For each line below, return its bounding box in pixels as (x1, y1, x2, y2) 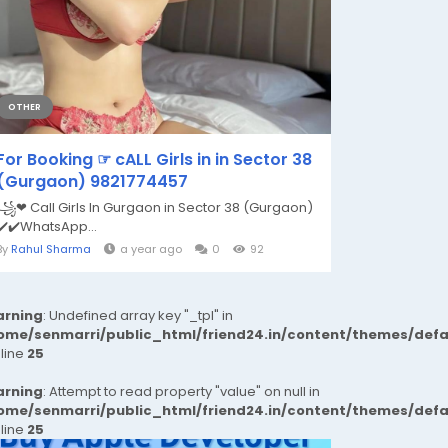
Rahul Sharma (11, 241, 91, 257)
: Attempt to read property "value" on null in (43, 382, 320, 401)
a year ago (120, 241, 182, 257)
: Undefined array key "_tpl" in (43, 306, 233, 325)
